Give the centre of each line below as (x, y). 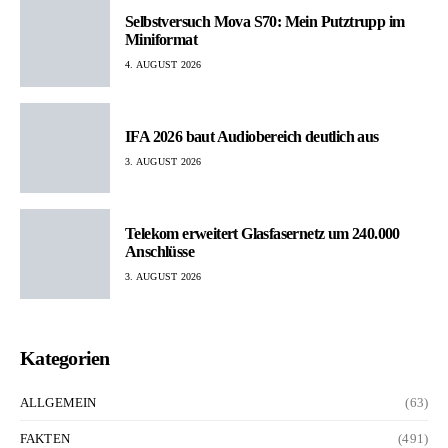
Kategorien (65, 358)
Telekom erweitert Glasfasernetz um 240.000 (262, 233)
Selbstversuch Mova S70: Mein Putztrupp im (265, 21)
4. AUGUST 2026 (163, 64)
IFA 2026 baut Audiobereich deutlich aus (252, 136)
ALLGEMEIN (58, 403)
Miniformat (161, 39)
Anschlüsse (159, 251)
